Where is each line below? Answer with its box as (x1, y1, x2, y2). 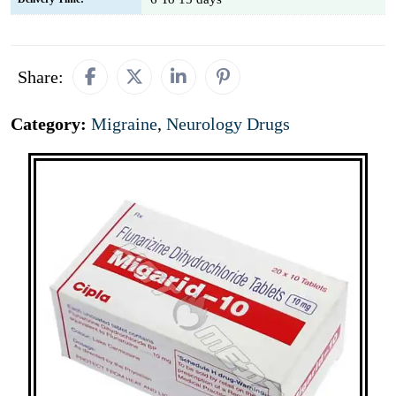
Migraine (91, 114, 157, 133)
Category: (11, 114, 91, 133)
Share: (18, 67, 64, 87)
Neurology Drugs (166, 114, 290, 133)
